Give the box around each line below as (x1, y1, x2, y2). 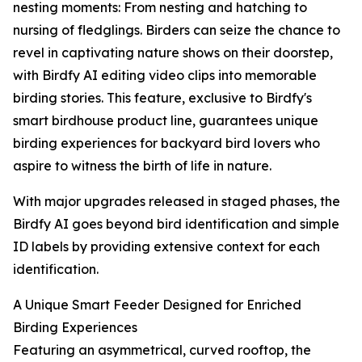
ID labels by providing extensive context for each (13, 238, 320, 255)
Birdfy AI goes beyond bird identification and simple (13, 216, 339, 233)
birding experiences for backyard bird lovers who (13, 135, 320, 152)
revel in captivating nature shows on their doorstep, (13, 44, 333, 61)
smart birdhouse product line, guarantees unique (13, 112, 318, 129)
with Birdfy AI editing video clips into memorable (13, 67, 317, 84)
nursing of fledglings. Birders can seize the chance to (13, 22, 340, 39)
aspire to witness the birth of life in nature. (13, 158, 271, 175)
